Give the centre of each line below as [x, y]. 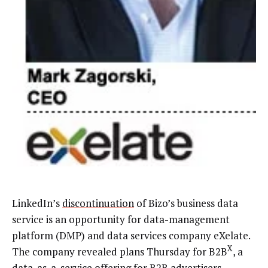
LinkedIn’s [37, 203]
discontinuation [98, 203]
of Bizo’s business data [186, 203]
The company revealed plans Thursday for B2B [120, 251]
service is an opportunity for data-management [121, 219]
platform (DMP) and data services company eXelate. [131, 235]
